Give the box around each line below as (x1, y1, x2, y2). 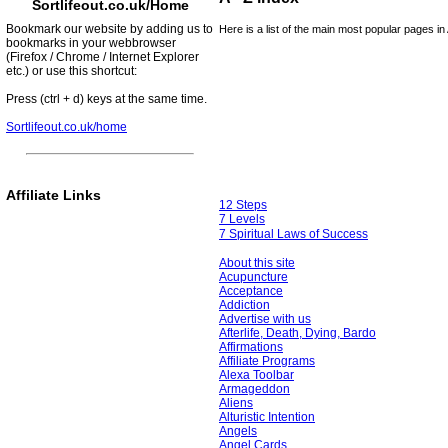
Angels (219, 424, 257, 438)
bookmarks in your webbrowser (6, 35, 176, 50)
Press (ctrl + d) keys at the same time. (6, 91, 207, 106)
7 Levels (219, 212, 265, 226)
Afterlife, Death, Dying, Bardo (219, 326, 376, 340)
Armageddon (219, 382, 290, 396)
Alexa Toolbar (219, 368, 294, 382)
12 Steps (219, 198, 267, 212)
